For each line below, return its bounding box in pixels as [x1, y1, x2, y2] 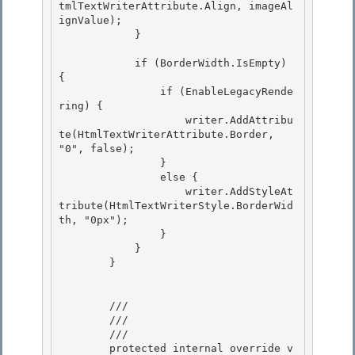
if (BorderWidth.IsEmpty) [59, 57, 135, 70]
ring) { [59, 100, 109, 113]
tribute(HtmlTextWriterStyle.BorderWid [59, 200, 293, 212]
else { [59, 171, 160, 184]
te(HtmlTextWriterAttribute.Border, [59, 128, 274, 141]
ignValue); [59, 14, 122, 27]
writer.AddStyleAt [59, 185, 185, 198]
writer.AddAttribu [59, 114, 185, 127]
